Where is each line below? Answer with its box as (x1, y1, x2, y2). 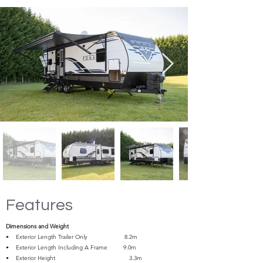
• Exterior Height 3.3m (6, 254, 149, 262)
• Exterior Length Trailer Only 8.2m (6, 233, 137, 241)
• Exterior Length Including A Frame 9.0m (6, 244, 136, 251)
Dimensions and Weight (6, 222, 69, 230)
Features (6, 197, 73, 214)
